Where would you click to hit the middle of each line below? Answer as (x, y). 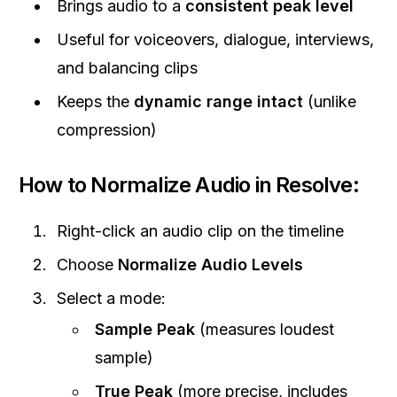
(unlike (330, 101)
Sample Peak (145, 329)
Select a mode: (111, 298)
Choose (87, 265)
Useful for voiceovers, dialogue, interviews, (215, 39)
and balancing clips (127, 68)
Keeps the (95, 101)
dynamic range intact (218, 101)
